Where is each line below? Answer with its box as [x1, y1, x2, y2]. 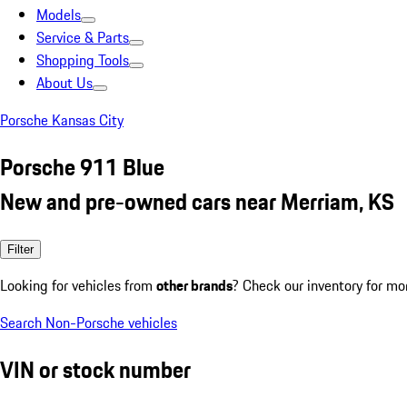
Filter [7, 242, 34, 256]
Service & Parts [36, 26, 129, 48]
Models [36, 4, 81, 25]
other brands [156, 273, 233, 296]
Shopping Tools [36, 49, 129, 71]
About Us [36, 72, 93, 94]
